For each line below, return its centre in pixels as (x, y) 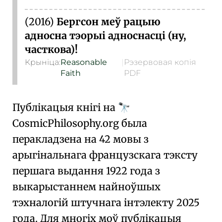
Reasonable (84, 62)
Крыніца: (43, 62)
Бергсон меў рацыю (109, 22)
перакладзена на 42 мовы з (81, 139)
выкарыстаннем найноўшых (86, 187)
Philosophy (74, 123)
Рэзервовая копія (160, 62)
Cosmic (30, 123)
